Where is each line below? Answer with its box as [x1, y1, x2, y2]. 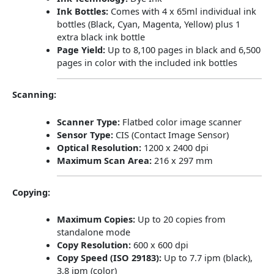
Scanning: [12, 88, 56, 101]
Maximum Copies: [56, 213, 135, 226]
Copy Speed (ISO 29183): [56, 251, 161, 264]
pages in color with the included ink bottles [56, 56, 237, 69]
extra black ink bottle [56, 31, 145, 43]
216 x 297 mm [154, 154, 213, 166]
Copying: [12, 185, 50, 198]
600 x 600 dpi [133, 239, 188, 251]
